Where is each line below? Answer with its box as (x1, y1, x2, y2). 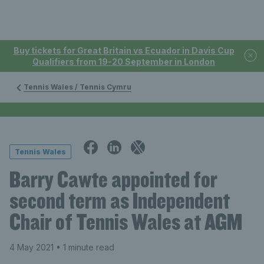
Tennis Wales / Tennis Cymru (24, 82, 131, 91)
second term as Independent (9, 186, 230, 214)
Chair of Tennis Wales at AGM (9, 207, 242, 236)
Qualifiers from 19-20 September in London (32, 57, 215, 67)
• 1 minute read (54, 242, 114, 252)
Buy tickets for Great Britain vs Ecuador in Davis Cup (13, 45, 235, 55)
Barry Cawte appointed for (9, 165, 217, 193)
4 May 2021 (9, 242, 54, 252)
